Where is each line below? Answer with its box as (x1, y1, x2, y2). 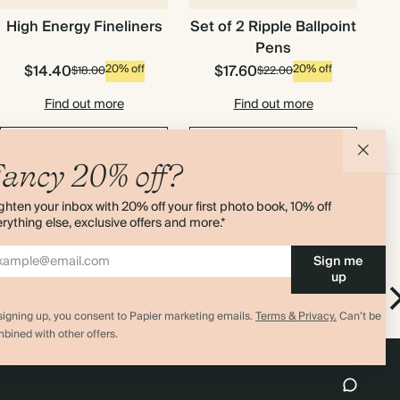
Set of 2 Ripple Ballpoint (190, 14, 356, 39)
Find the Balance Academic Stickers (122, 271, 342, 293)
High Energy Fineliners (5, 14, 162, 39)
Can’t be (337, 307, 381, 326)
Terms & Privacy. (255, 307, 337, 326)
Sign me (313, 251, 364, 272)
